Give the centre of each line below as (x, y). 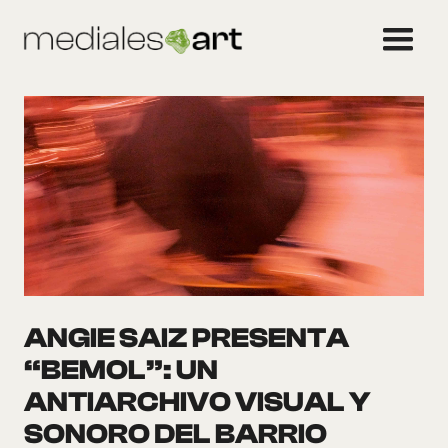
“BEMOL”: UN (121, 370)
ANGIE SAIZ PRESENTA (186, 338)
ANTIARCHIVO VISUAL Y (197, 402)
